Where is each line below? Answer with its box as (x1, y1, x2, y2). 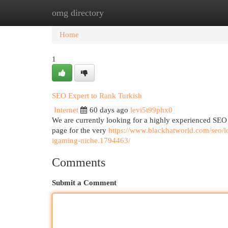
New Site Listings (102, 9, 157, 17)
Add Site (173, 9, 200, 17)
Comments (52, 156, 105, 169)
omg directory (52, 8, 104, 18)
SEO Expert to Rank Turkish (52, 92, 142, 100)
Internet (54, 106, 78, 114)
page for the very (52, 126, 108, 134)
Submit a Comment (52, 179, 117, 187)
